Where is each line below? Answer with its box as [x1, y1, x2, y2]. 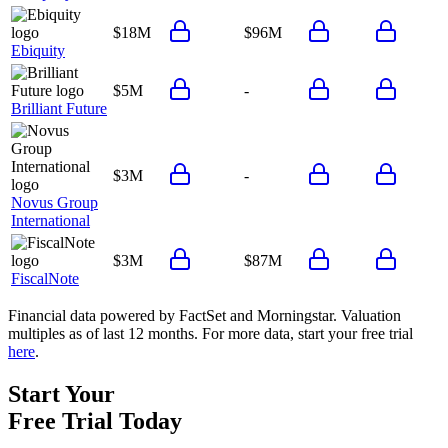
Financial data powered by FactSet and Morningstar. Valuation [8, 306, 401, 324]
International [11, 211, 90, 229]
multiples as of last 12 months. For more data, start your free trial [8, 324, 413, 342]
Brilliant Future [11, 99, 107, 117]
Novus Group [11, 193, 98, 211]
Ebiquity [11, 41, 65, 59]
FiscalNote [11, 269, 79, 287]
